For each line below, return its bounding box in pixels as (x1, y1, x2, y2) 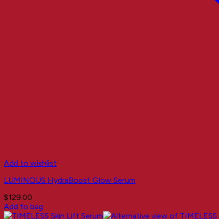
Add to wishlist (4, 158, 57, 168)
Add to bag (4, 201, 43, 211)
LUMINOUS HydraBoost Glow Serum (4, 175, 135, 185)
